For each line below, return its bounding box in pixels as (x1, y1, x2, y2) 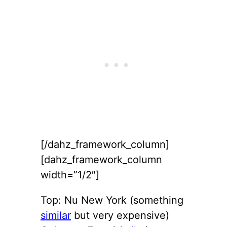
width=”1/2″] (41, 168, 99, 181)
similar (41, 209, 71, 221)
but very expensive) (71, 209, 169, 221)
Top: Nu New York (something (41, 194, 183, 206)
